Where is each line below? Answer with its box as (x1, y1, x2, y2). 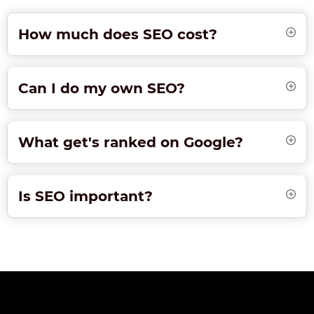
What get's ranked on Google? (18, 134, 243, 151)
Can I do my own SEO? (18, 80, 185, 97)
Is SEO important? (18, 188, 153, 205)
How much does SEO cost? (18, 26, 217, 43)
